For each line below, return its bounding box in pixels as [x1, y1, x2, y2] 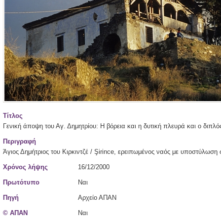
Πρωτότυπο [3, 179, 39, 186]
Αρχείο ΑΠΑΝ [78, 194, 116, 201]
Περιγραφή [3, 138, 36, 145]
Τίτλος [3, 112, 23, 119]
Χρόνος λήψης [3, 163, 48, 171]
